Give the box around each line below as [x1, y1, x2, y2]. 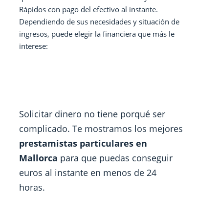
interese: [19, 41, 48, 51]
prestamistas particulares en [19, 137, 148, 149]
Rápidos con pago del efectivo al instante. [19, 4, 158, 14]
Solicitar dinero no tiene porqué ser [19, 108, 166, 120]
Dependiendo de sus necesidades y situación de [19, 17, 180, 26]
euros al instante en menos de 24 [19, 167, 157, 178]
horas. [19, 181, 45, 193]
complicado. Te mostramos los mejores [19, 123, 183, 134]
